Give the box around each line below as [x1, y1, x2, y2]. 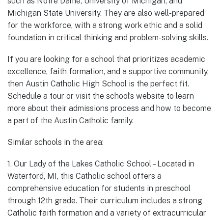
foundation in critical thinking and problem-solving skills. [7, 32, 208, 42]
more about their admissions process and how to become [7, 104, 211, 113]
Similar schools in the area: [7, 137, 104, 147]
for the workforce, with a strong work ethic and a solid [7, 20, 202, 30]
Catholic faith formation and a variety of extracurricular [7, 208, 206, 218]
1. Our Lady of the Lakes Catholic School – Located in [7, 159, 194, 169]
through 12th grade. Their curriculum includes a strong [7, 196, 202, 206]
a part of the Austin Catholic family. [7, 116, 134, 126]
